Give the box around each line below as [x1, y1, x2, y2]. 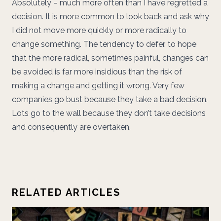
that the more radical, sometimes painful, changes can [12, 53, 209, 63]
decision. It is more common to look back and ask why [12, 12, 209, 21]
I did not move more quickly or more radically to [12, 26, 186, 35]
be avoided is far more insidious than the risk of [12, 67, 182, 76]
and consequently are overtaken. [12, 122, 131, 132]
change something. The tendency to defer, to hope [12, 39, 196, 49]
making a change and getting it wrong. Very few [12, 81, 184, 90]
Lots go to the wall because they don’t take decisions [12, 109, 206, 118]
